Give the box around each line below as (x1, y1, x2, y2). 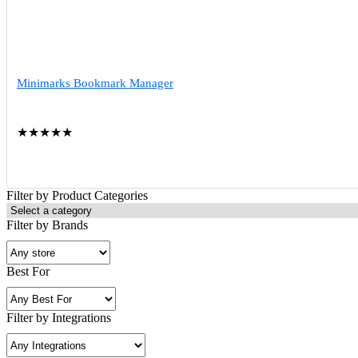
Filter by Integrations (6, 311, 111, 324)
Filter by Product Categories (6, 189, 148, 202)
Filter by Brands (6, 218, 88, 232)
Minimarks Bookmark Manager (17, 77, 173, 89)
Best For (6, 265, 50, 278)
